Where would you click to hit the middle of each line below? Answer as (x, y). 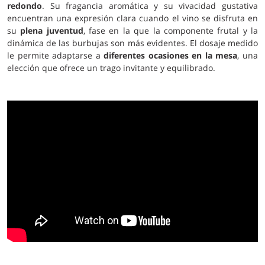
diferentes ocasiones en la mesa (171, 55)
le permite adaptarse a (56, 55)
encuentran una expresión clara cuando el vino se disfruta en (132, 18)
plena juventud (52, 30)
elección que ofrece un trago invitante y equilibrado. (111, 68)
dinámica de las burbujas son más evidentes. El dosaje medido (132, 43)
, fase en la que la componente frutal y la (171, 30)
